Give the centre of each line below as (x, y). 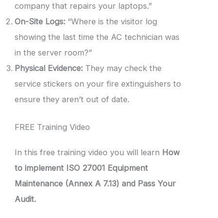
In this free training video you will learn (88, 152)
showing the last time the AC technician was (97, 37)
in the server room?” (53, 52)
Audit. (25, 199)
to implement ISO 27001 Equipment (81, 168)
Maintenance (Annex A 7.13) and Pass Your (95, 183)
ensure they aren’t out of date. (72, 99)
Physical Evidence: (49, 68)
